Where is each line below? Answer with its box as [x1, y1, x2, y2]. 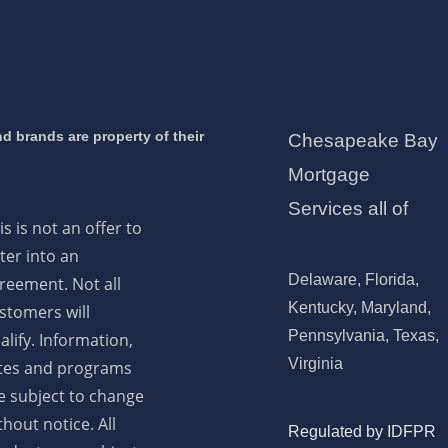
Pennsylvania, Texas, [287, 327, 439, 345]
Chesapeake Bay [287, 130, 438, 152]
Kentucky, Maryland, [287, 299, 431, 317]
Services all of [287, 198, 408, 220]
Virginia [287, 355, 343, 373]
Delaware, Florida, [287, 271, 419, 289]
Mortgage [287, 164, 370, 186]
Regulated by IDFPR [287, 423, 436, 441]
